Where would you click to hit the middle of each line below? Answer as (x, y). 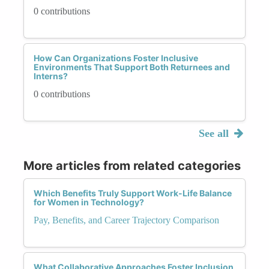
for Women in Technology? (89, 202)
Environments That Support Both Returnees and (132, 67)
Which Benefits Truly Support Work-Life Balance (133, 193)
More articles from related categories (132, 165)
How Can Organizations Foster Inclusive (116, 58)
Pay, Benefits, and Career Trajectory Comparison (126, 220)
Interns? (51, 76)
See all (215, 133)
